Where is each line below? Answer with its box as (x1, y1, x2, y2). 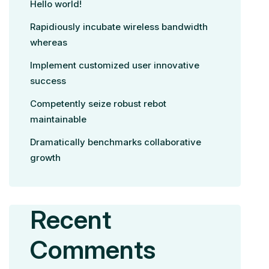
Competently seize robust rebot (30, 98, 167, 109)
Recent (30, 204, 112, 235)
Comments (30, 234, 156, 265)
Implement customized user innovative (30, 59, 200, 71)
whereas (30, 37, 68, 48)
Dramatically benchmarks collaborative (30, 136, 202, 148)
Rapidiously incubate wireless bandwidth (30, 21, 208, 32)
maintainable (30, 113, 87, 125)
